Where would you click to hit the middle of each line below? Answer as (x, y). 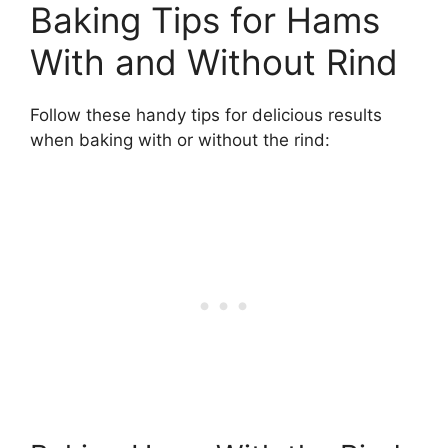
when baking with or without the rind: (180, 140)
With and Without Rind (214, 62)
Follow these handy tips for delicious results (206, 115)
